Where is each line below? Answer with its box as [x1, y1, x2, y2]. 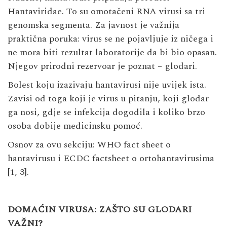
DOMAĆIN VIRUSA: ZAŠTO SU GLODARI [8, 202, 192, 216]
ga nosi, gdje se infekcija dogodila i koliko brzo [8, 105, 205, 119]
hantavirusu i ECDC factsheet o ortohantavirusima [8, 151, 214, 165]
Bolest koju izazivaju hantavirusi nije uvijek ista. [8, 78, 206, 92]
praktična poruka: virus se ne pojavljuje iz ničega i [8, 31, 213, 46]
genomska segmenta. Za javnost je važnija [8, 18, 179, 32]
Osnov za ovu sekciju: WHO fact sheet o [8, 137, 171, 152]
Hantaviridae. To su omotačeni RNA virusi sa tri [8, 4, 205, 18]
